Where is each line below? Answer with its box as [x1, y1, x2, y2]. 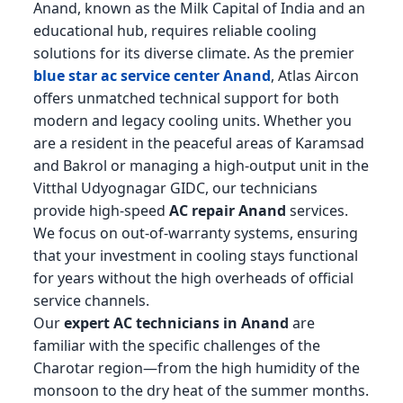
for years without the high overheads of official [32, 268, 354, 289]
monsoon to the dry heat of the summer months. [32, 381, 369, 401]
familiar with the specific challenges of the [32, 336, 320, 356]
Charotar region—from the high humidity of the [32, 358, 360, 379]
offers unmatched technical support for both [32, 88, 339, 109]
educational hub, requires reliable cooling [32, 21, 317, 41]
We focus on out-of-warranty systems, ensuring [32, 223, 358, 244]
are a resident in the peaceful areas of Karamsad [32, 133, 364, 154]
